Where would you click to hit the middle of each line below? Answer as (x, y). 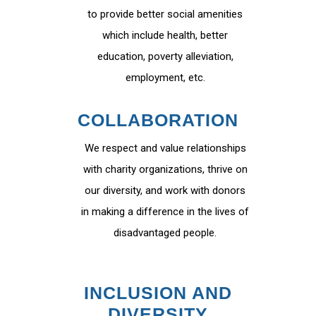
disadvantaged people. (165, 233)
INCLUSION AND (158, 293)
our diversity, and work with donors (165, 190)
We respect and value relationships (165, 148)
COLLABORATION (158, 120)
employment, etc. (165, 78)
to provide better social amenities (165, 14)
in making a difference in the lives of (165, 212)
